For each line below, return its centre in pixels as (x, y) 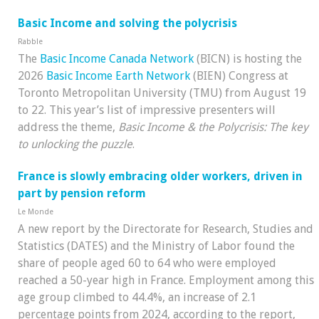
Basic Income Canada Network (117, 59)
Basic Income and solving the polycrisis (127, 23)
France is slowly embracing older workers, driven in (160, 177)
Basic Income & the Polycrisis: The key (213, 127)
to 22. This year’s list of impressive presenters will (147, 110)
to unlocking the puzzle (75, 145)
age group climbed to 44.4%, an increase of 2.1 (137, 298)
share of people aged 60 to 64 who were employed (147, 263)
